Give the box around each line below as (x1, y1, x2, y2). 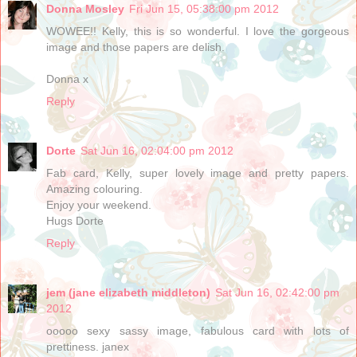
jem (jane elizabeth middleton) (46, 286, 210, 300)
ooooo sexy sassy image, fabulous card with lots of (46, 324, 349, 338)
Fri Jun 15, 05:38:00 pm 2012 (129, 2, 279, 16)
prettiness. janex (46, 340, 129, 354)
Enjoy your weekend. (46, 198, 151, 212)
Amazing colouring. (46, 182, 143, 196)
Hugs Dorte (46, 214, 104, 228)
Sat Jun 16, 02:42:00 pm (215, 286, 339, 300)
